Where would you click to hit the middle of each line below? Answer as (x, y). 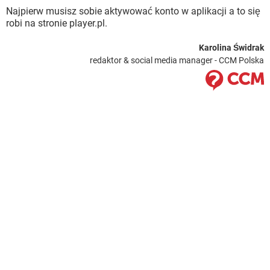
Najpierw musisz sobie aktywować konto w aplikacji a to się (133, 11)
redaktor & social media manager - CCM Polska (177, 60)
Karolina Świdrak (231, 48)
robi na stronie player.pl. (57, 23)
